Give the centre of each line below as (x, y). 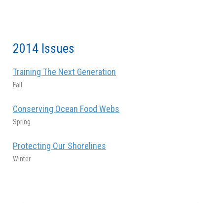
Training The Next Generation (65, 72)
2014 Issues (44, 48)
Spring (22, 122)
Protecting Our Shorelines (60, 146)
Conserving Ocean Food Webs (66, 109)
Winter (22, 159)
